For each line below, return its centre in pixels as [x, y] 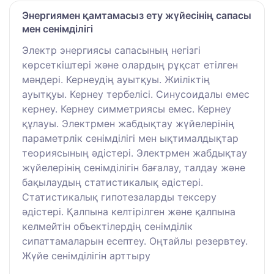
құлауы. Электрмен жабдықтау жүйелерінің [128, 124]
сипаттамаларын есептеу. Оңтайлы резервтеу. [135, 241]
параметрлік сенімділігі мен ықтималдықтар [130, 139]
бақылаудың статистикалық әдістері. [113, 183]
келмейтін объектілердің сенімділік [107, 227]
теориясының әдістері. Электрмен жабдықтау [135, 153]
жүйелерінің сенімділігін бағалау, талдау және [134, 168]
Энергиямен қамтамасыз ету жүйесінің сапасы [137, 16]
